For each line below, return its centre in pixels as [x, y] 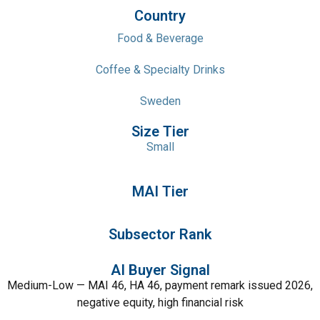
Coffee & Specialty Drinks [160, 70]
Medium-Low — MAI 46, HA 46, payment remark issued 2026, [160, 285]
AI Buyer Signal [160, 270]
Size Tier [160, 131]
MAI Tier [160, 191]
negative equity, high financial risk [160, 302]
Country [160, 16]
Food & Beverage [160, 38]
